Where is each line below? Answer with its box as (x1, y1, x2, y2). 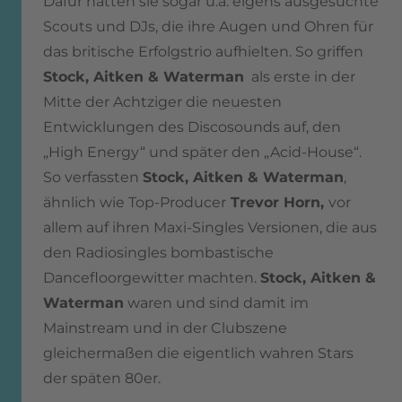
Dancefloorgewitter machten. (43, 269, 260, 287)
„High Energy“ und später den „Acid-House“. (43, 144, 362, 162)
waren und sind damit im (124, 294, 309, 312)
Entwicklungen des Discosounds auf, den (43, 118, 341, 136)
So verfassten (43, 169, 143, 187)
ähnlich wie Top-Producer (43, 194, 226, 212)
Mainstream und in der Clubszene (43, 319, 287, 337)
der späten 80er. (43, 370, 161, 388)
